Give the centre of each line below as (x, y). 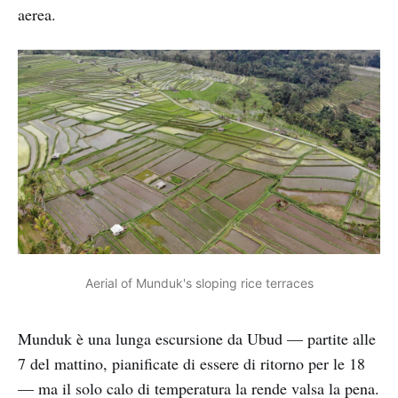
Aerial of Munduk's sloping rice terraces (199, 283)
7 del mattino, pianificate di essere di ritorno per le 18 (191, 363)
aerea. (37, 14)
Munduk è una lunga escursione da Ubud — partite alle (197, 338)
